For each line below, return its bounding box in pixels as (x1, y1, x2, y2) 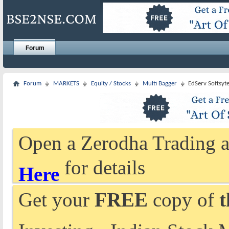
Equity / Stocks (91, 80, 131, 87)
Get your (18, 189, 95, 211)
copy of (148, 189, 219, 211)
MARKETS (53, 80, 79, 87)
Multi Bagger (143, 80, 177, 87)
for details (59, 156, 145, 178)
